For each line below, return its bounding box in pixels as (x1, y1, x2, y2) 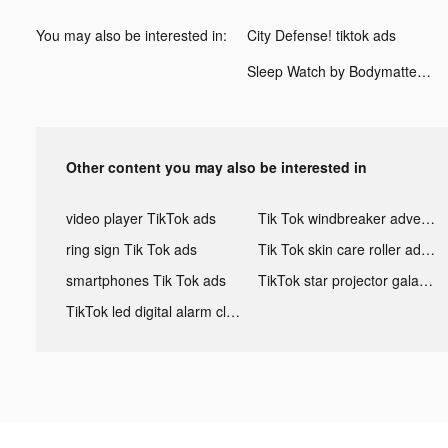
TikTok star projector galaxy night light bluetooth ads (418, 269, 433, 290)
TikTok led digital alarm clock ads (226, 300, 240, 321)
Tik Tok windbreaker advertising (420, 207, 435, 228)
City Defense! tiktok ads (247, 24, 396, 45)
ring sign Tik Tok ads (66, 238, 197, 259)
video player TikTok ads (66, 207, 216, 228)
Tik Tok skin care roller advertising (420, 238, 435, 259)
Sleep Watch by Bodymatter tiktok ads (417, 60, 431, 81)
